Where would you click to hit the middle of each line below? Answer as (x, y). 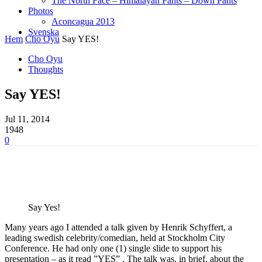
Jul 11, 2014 (27, 119)
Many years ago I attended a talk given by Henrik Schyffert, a (118, 227)
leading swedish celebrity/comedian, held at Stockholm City (115, 237)
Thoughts (46, 69)
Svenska (44, 32)
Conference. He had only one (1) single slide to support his (113, 248)
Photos (41, 11)
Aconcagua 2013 (83, 21)
